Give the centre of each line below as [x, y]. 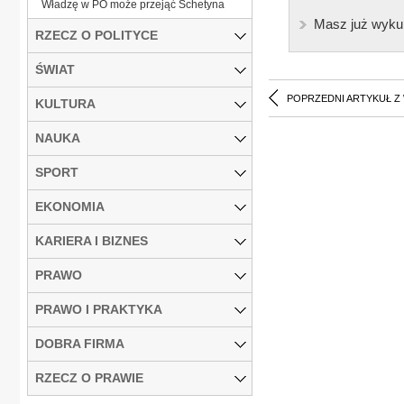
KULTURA [65, 103]
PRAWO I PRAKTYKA [99, 309]
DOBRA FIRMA [80, 343]
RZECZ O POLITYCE [96, 35]
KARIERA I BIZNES [92, 240]
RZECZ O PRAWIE [89, 377]
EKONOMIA [70, 206]
